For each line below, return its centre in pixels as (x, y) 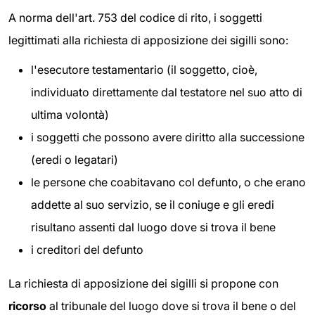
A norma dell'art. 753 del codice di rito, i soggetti (135, 17)
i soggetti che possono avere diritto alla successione (168, 137)
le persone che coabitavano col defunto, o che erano (168, 182)
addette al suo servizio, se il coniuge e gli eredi (153, 204)
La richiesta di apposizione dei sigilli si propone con (143, 283)
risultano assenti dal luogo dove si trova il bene (153, 227)
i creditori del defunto (87, 249)
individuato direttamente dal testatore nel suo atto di (167, 92)
